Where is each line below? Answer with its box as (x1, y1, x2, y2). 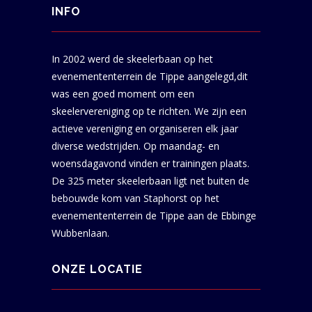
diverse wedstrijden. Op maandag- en (52, 139, 219, 153)
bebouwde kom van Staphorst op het (52, 191, 219, 205)
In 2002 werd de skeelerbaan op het (52, 52, 213, 65)
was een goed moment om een (52, 86, 194, 100)
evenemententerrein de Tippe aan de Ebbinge (52, 208, 256, 222)
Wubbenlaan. (52, 226, 109, 240)
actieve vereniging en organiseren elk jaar (52, 121, 238, 135)
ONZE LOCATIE (52, 262, 143, 276)
